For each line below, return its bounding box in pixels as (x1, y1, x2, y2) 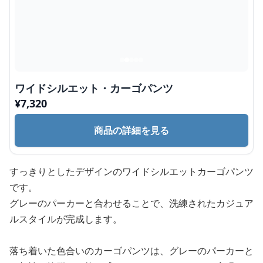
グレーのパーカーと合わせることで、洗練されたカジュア (9, 197, 254, 210)
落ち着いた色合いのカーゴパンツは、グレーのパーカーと (9, 244, 254, 257)
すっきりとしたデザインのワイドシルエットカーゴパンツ (9, 165, 254, 178)
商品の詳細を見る (94, 124, 169, 137)
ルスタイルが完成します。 (9, 213, 122, 225)
